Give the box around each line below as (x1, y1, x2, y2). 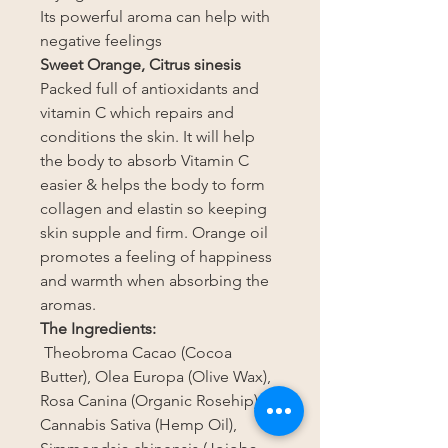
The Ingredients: (40, 319, 156, 338)
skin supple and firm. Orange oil (40, 223, 268, 242)
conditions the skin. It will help (40, 127, 255, 146)
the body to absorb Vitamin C (40, 151, 249, 170)
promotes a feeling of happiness (40, 247, 272, 266)
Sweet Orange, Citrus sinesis (40, 55, 241, 74)
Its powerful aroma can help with (40, 7, 270, 26)
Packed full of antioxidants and (40, 79, 259, 98)
